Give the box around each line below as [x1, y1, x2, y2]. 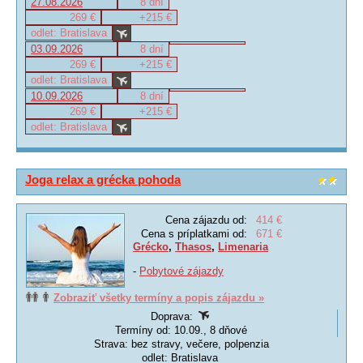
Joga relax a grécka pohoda [25, 173, 181, 186]
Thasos [175, 241, 211, 253]
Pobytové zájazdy [139, 265, 224, 277]
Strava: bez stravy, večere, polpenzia [94, 338, 269, 350]
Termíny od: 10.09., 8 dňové [115, 324, 247, 336]
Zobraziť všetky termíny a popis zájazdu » [53, 292, 264, 304]
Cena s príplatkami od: [141, 228, 247, 240]
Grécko [133, 241, 169, 253]
